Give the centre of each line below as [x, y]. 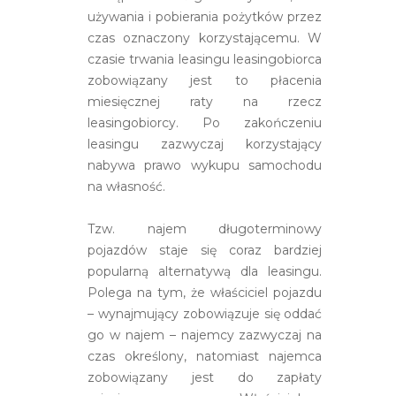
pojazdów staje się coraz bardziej [205, 250]
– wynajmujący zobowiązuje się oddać [205, 313]
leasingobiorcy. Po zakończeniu [205, 122]
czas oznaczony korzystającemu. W [205, 38]
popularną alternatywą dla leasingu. [205, 271]
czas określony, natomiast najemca [205, 356]
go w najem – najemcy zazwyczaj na [205, 335]
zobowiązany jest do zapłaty [205, 377]
